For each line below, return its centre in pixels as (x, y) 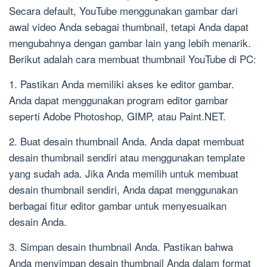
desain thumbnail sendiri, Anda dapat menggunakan (123, 190)
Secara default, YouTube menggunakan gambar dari (123, 11)
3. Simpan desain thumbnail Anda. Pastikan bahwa (121, 247)
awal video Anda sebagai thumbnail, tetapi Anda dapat (129, 27)
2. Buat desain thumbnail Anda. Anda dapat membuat (127, 141)
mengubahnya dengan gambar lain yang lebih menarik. (130, 43)
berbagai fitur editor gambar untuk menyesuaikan (118, 206)
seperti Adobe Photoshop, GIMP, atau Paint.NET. (117, 116)
